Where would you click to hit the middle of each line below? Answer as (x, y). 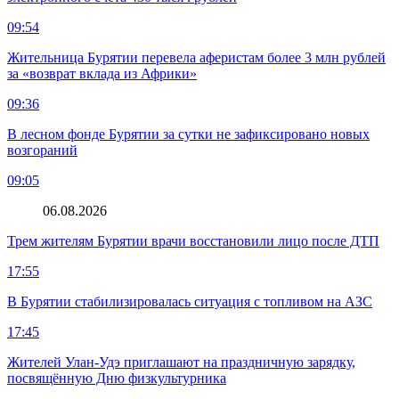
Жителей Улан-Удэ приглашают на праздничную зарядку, (181, 362)
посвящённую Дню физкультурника (117, 379)
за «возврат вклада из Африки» (102, 74)
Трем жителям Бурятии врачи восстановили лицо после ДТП (193, 241)
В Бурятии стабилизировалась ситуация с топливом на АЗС (190, 302)
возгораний (42, 151)
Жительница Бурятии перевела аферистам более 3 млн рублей (196, 58)
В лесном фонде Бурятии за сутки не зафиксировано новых (188, 134)
